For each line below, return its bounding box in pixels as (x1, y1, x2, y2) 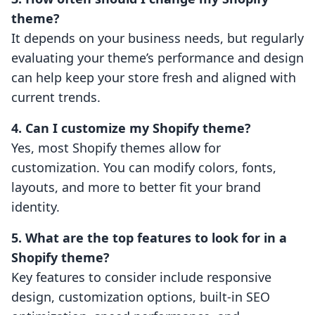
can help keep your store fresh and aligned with (11, 69, 296, 86)
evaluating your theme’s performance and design (11, 49, 304, 67)
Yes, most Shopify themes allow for (11, 139, 221, 157)
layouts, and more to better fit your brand (11, 179, 261, 196)
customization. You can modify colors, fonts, (11, 159, 276, 176)
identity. (11, 198, 60, 216)
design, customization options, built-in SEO (11, 288, 270, 306)
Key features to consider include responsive (11, 269, 271, 286)
